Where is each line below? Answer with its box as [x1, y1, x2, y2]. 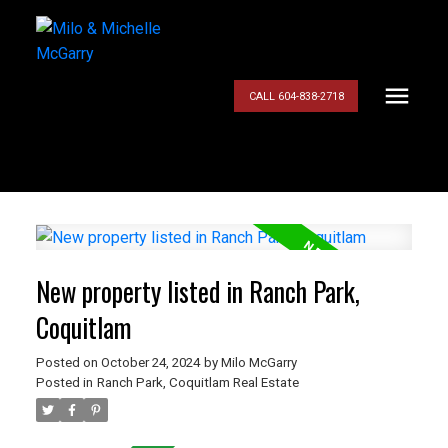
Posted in [35, 375, 93, 391]
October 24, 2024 [100, 355, 200, 371]
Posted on [35, 355, 101, 371]
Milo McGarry [220, 355, 297, 371]
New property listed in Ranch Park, [35, 272, 360, 312]
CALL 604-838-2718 [248, 89, 344, 103]
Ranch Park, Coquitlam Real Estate [96, 375, 299, 391]
